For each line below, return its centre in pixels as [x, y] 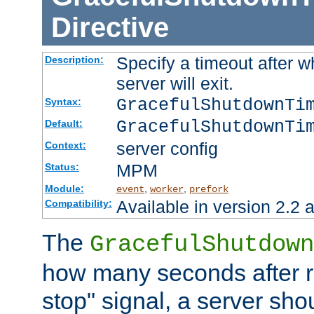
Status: [62, 167]
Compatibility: [78, 204]
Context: [65, 145]
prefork [209, 190]
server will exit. [175, 84]
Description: [74, 60]
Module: [64, 189]
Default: [63, 124]
